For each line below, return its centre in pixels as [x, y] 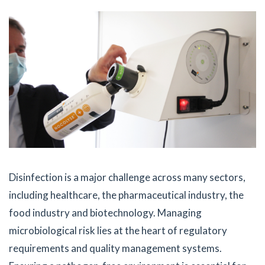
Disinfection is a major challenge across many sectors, [127, 177]
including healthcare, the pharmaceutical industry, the [126, 195]
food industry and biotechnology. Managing [105, 212]
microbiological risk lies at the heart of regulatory [118, 230]
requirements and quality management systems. [115, 248]
